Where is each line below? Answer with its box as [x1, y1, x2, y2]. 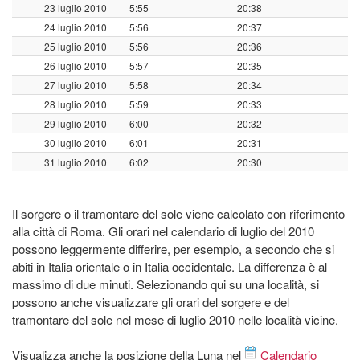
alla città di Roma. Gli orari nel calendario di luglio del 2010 [12, 222, 314, 239]
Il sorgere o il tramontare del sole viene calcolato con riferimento [12, 204, 345, 222]
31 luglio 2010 [44, 154, 107, 169]
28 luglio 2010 [44, 96, 107, 111]
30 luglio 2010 [44, 135, 107, 149]
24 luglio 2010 [44, 19, 107, 34]
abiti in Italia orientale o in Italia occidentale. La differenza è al [12, 257, 327, 275]
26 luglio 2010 [44, 58, 107, 72]
